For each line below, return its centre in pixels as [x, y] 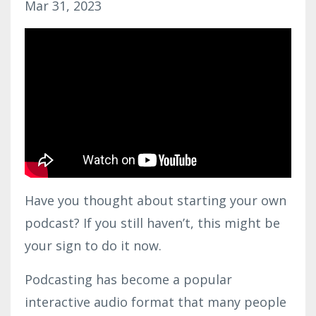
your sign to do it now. [93, 246]
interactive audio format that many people [156, 302]
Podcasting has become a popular [128, 280]
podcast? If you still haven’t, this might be [152, 223]
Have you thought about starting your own [156, 201]
